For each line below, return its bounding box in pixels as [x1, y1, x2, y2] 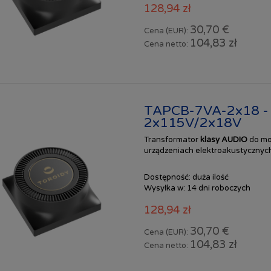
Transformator [143, 134, 200, 145]
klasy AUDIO [200, 134, 249, 145]
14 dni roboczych [186, 183, 250, 193]
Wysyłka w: [143, 183, 185, 193]
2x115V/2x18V [143, 114, 241, 131]
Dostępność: [143, 172, 191, 182]
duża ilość [192, 172, 229, 182]
